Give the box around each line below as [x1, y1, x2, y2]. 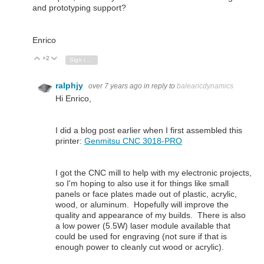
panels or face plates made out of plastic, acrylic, [55, 189, 237, 199]
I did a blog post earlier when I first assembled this [55, 126, 242, 135]
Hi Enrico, [55, 93, 91, 103]
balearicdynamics [177, 82, 233, 91]
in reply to [144, 82, 177, 91]
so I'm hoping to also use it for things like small [55, 179, 229, 189]
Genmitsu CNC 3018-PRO [84, 136, 182, 146]
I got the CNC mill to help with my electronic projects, [55, 168, 252, 178]
